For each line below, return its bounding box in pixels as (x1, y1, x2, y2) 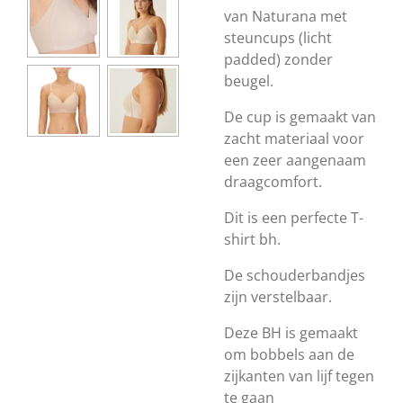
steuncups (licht (224, 28, 332, 48)
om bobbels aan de (224, 345, 354, 364)
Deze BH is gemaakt (224, 323, 358, 343)
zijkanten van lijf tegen (224, 366, 374, 386)
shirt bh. (224, 229, 281, 249)
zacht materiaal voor (224, 129, 364, 148)
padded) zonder (224, 49, 333, 69)
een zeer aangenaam (224, 150, 366, 170)
